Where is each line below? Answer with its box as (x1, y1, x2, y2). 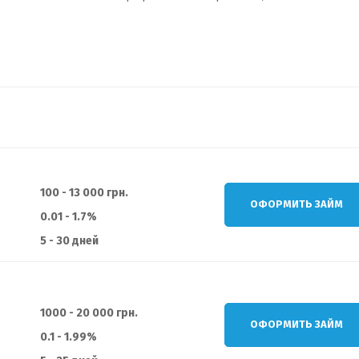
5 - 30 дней (40, 233, 99, 248)
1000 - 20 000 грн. (40, 305, 138, 320)
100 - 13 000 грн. (40, 185, 128, 200)
